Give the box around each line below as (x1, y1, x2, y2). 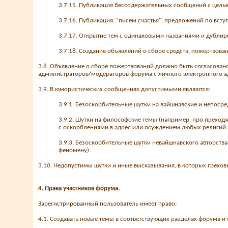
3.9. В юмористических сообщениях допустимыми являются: (38, 86, 210, 93)
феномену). (59, 147, 91, 154)
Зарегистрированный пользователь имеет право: (38, 201, 177, 207)
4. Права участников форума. (38, 185, 120, 192)
